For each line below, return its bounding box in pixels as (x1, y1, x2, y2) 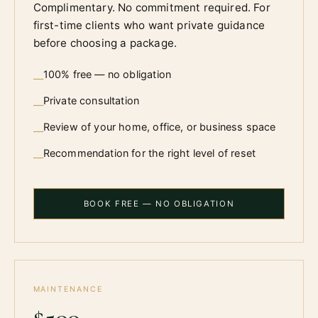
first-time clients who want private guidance (33, 18, 265, 33)
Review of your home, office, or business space (43, 121, 276, 133)
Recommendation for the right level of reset (43, 147, 256, 160)
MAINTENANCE (33, 284, 103, 294)
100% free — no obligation (43, 68, 172, 81)
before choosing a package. (33, 36, 177, 50)
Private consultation (43, 94, 140, 107)
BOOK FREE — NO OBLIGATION (83, 199, 235, 209)
